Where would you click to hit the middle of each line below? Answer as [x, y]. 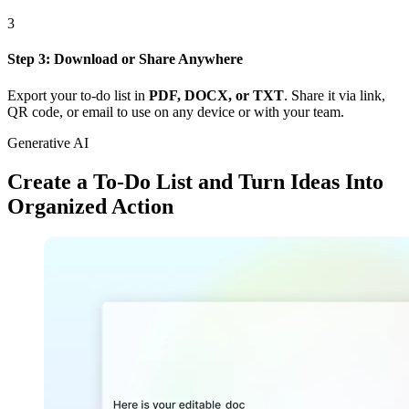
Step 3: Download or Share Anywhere [125, 59]
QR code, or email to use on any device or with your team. [176, 111]
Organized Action [90, 206]
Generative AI [48, 142]
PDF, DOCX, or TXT [216, 95]
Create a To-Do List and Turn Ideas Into [195, 181]
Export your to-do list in [78, 95]
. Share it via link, [335, 95]
